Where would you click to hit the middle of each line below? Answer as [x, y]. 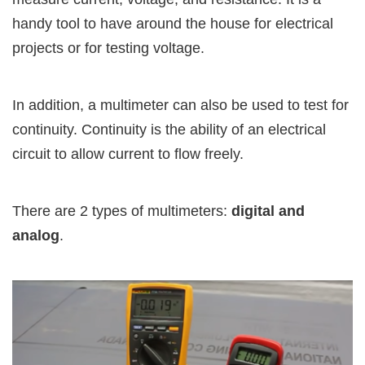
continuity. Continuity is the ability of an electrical [169, 129]
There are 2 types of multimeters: [122, 211]
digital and [268, 211]
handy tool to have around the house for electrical [173, 23]
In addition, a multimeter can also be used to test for [180, 105]
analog [36, 235]
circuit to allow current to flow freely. [128, 154]
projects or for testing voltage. [108, 48]
